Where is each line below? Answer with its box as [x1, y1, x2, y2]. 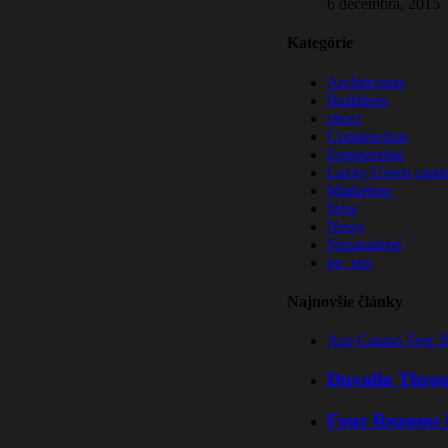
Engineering [327, 145, 404, 163]
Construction [327, 127, 408, 145]
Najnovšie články [287, 293, 403, 311]
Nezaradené [327, 235, 402, 253]
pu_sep [327, 253, 372, 271]
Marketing [327, 181, 392, 199]
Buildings [327, 91, 388, 109]
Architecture [327, 73, 405, 91]
